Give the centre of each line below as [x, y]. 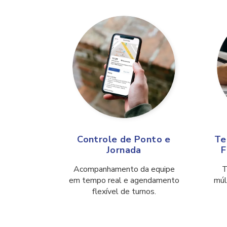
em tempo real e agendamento [124, 181]
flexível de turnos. [124, 192]
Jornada [124, 150]
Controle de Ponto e [124, 140]
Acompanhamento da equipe [124, 169]
